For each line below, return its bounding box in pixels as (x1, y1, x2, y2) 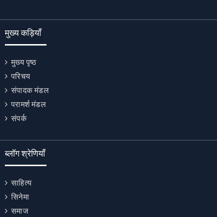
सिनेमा (11, 192, 29, 201)
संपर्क (11, 113, 27, 123)
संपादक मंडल (11, 85, 49, 95)
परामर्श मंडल (11, 99, 46, 109)
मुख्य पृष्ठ (11, 57, 37, 67)
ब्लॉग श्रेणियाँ (5, 148, 45, 159)
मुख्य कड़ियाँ (5, 27, 41, 38)
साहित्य (11, 178, 32, 187)
